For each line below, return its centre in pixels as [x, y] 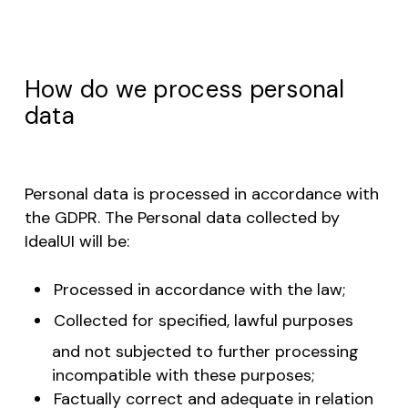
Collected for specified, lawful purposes [203, 320]
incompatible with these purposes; [183, 375]
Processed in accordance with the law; [199, 290]
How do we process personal [184, 90]
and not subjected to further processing [205, 351]
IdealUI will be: [76, 242]
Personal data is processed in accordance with [201, 194]
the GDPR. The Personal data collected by [182, 218]
